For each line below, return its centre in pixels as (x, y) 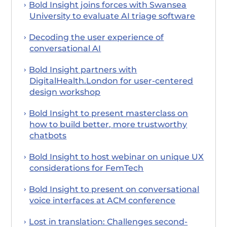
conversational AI (65, 48)
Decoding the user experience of (97, 37)
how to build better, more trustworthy (108, 124)
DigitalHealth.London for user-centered (111, 81)
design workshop (65, 92)
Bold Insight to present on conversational (114, 189)
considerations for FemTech (87, 168)
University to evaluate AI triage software (112, 16)
